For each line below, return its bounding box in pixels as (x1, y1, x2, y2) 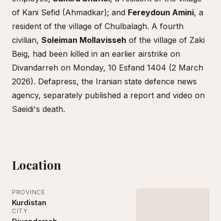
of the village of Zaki (126, 35, 205, 45)
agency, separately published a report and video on (12, 90, 205, 100)
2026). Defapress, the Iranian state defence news (12, 76, 197, 86)
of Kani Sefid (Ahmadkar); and (12, 7, 128, 17)
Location (12, 157, 61, 173)
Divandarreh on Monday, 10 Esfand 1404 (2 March (12, 63, 203, 73)
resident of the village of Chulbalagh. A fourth (12, 21, 184, 31)
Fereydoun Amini (128, 7, 194, 17)
